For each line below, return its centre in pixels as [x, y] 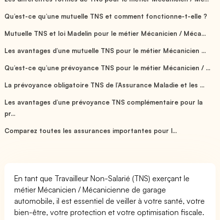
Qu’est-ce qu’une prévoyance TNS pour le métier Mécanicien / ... [108, 68]
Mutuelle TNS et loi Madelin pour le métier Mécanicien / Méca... [105, 33]
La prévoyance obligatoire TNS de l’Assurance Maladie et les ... [105, 85]
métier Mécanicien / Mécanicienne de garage [90, 189]
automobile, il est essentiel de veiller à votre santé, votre [110, 201]
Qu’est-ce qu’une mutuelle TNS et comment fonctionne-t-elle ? [106, 16]
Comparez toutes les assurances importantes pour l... [91, 130]
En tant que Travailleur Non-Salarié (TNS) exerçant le [102, 178]
